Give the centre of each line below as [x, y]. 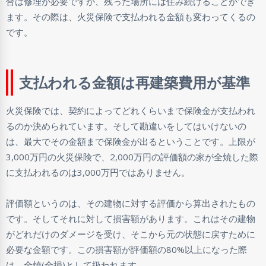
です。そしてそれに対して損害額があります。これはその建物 [131, 218]
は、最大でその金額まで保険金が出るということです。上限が [131, 141]
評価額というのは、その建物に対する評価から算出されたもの [131, 203]
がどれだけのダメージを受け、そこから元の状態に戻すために [131, 234]
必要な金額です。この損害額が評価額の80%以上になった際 [126, 249]
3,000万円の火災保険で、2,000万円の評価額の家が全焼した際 [132, 156]
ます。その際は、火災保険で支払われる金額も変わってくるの [131, 16]
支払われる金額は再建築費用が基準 [134, 82]
